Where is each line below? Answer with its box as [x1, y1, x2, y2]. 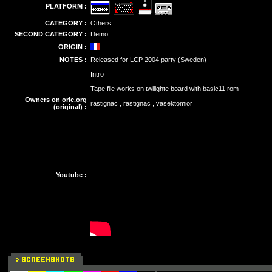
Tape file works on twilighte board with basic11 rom [90, 85, 239, 92]
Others [90, 19, 111, 27]
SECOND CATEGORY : [15, 30, 87, 38]
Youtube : [56, 171, 87, 178]
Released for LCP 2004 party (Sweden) [90, 56, 206, 63]
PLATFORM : [46, 2, 87, 10]
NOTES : [59, 56, 87, 63]
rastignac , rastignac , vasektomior [90, 100, 192, 107]
